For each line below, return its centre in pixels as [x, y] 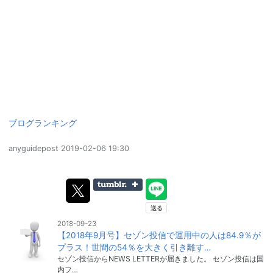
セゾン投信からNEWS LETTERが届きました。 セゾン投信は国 [160, 258]
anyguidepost [34, 148]
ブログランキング [43, 123]
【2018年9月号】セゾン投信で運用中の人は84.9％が [159, 235]
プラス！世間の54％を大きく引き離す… [134, 247]
